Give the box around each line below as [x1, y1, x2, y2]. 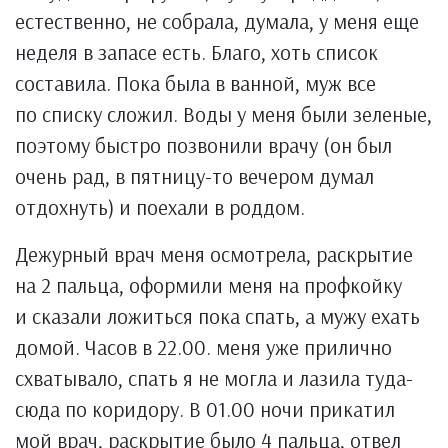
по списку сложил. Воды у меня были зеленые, [15, 101, 432, 127]
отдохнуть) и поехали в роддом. [15, 194, 305, 220]
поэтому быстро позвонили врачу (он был [15, 132, 392, 158]
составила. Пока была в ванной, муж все [15, 70, 376, 96]
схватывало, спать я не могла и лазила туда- [15, 365, 413, 391]
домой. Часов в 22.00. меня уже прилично [15, 334, 392, 360]
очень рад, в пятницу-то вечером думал [15, 163, 374, 189]
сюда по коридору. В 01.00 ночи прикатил [15, 396, 395, 422]
